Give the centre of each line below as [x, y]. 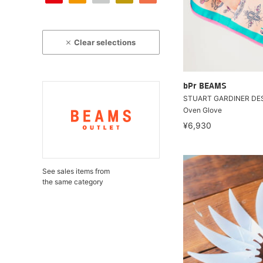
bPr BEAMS [205, 87]
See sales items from [76, 171]
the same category [73, 182]
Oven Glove [203, 110]
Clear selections [105, 42]
